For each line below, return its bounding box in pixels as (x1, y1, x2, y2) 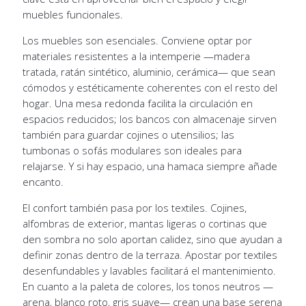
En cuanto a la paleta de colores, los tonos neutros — (22, 279, 273, 293)
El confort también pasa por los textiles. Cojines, (22, 200, 247, 214)
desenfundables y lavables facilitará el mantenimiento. (22, 263, 276, 277)
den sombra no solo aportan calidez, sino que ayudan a (22, 232, 282, 246)
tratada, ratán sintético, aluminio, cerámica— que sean (22, 64, 275, 79)
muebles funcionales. (22, 7, 123, 21)
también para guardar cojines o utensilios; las (22, 127, 234, 141)
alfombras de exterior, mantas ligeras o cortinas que (22, 216, 267, 230)
